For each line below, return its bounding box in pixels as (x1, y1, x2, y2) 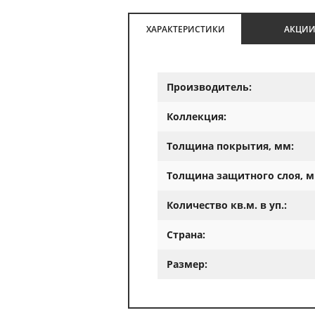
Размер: (167, 257, 207, 271)
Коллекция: (167, 110, 226, 123)
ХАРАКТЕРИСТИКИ (146, 23, 225, 35)
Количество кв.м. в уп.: (167, 198, 287, 212)
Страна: (167, 228, 205, 241)
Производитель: (167, 80, 252, 94)
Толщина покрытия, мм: (167, 139, 294, 153)
